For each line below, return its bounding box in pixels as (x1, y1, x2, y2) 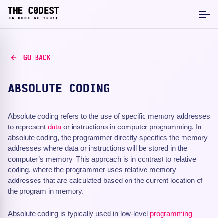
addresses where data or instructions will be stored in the (8, 144, 187, 152)
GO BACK (23, 54, 51, 62)
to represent (8, 123, 48, 131)
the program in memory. (8, 187, 84, 195)
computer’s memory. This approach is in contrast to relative (8, 155, 196, 163)
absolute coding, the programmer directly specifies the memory (8, 133, 208, 142)
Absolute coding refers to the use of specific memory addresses (8, 112, 210, 120)
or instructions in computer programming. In (61, 123, 201, 131)
